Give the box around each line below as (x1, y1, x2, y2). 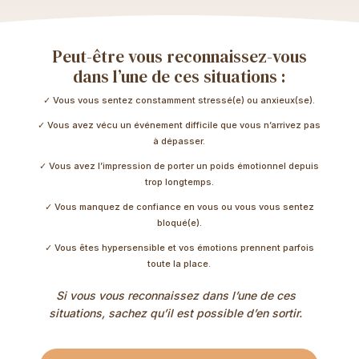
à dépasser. (153, 135, 206, 147)
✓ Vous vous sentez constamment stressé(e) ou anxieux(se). (43, 95, 316, 107)
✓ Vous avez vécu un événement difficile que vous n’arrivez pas (38, 119, 321, 131)
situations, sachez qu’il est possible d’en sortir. (49, 306, 303, 321)
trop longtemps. (144, 176, 214, 188)
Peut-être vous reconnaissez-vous (51, 45, 307, 69)
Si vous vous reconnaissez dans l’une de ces (55, 288, 296, 303)
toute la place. (147, 258, 212, 270)
